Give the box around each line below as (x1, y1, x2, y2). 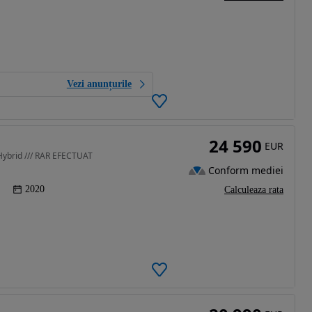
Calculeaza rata (224, 185, 283, 196)
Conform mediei (208, 163, 283, 177)
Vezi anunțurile (66, 79, 132, 90)
